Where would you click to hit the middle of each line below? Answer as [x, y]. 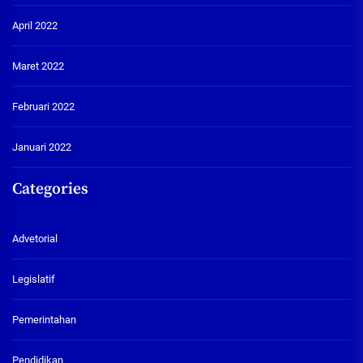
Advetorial [35, 238]
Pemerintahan [44, 319]
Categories [50, 189]
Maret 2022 [38, 66]
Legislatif [34, 279]
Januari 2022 [42, 147]
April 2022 [35, 25]
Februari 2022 [43, 106]
